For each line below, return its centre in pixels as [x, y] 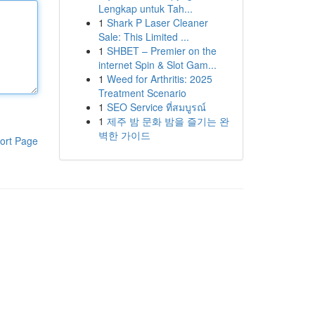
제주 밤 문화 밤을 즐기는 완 [168, 121]
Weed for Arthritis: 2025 [159, 79]
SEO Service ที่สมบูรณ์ [156, 107]
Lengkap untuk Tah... [145, 8]
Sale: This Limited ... [143, 37]
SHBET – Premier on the [161, 51]
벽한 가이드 [124, 135]
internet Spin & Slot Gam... [157, 65]
